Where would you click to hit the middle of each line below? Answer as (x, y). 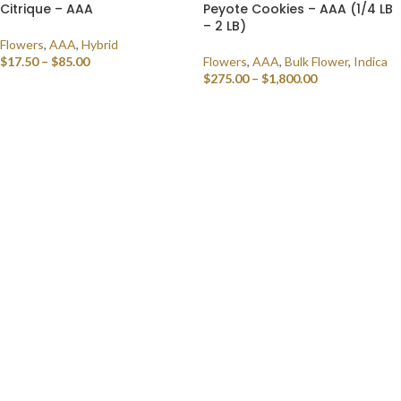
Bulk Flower (316, 62)
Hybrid (100, 45)
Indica (371, 62)
